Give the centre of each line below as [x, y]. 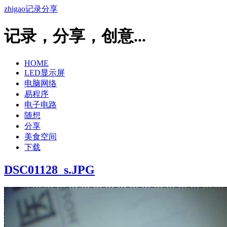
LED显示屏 [45, 72]
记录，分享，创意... [75, 36]
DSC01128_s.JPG [49, 169]
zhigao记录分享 [31, 9]
